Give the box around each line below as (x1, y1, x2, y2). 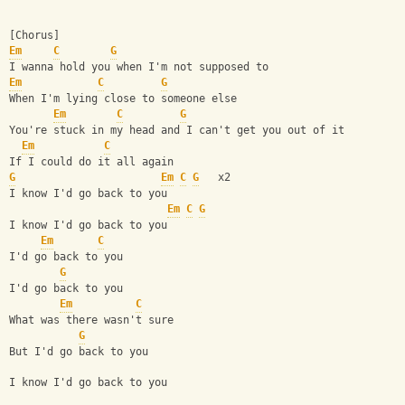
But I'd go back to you (9, 345, 148, 359)
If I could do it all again (9, 155, 174, 169)
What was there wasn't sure (9, 314, 174, 327)
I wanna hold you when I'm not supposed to (9, 61, 268, 74)
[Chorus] (9, 29, 60, 42)
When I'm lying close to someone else (9, 92, 237, 106)
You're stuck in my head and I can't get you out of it (9, 124, 344, 137)
